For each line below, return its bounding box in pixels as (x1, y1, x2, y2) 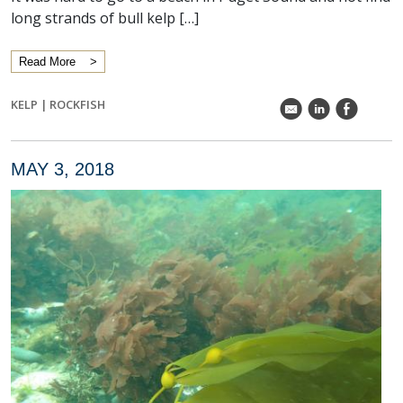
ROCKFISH (49, 96, 105, 112)
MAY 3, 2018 (11, 159, 114, 179)
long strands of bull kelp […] (11, 8, 199, 28)
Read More (19, 55, 76, 68)
